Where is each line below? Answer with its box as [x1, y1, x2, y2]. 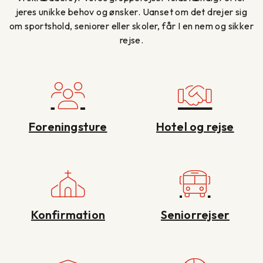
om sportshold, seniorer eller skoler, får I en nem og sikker [9, 19, 254, 32]
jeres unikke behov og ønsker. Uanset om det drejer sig [15, 5, 248, 18]
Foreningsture [28, 119, 107, 134]
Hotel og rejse [156, 119, 234, 134]
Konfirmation [31, 207, 105, 222]
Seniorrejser [160, 207, 230, 222]
